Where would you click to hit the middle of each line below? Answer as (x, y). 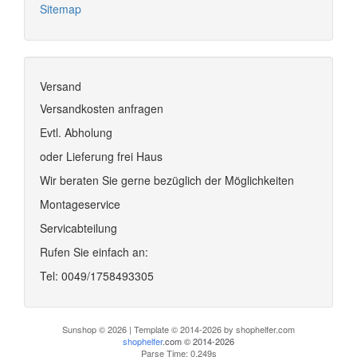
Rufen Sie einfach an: (94, 251)
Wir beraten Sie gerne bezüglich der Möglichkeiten (167, 180)
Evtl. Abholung (76, 132)
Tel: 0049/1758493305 (97, 275)
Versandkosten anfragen (102, 108)
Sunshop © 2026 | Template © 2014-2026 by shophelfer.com (178, 329)
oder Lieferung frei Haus (101, 156)
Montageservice (80, 204)
